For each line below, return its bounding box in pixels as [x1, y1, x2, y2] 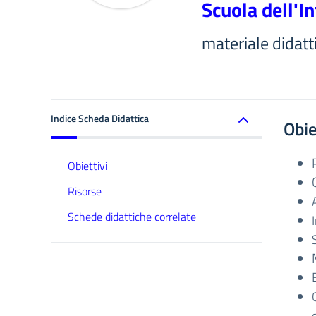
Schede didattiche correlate [68, 208, 196, 225]
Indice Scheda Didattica [51, 111, 149, 126]
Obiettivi [68, 157, 107, 174]
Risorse [68, 183, 102, 200]
